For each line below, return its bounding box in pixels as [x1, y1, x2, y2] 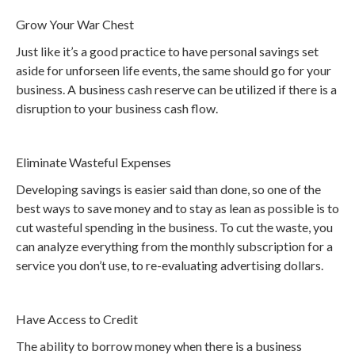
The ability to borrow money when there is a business [16, 338, 302, 353]
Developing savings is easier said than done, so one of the [16, 181, 321, 197]
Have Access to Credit [16, 311, 138, 326]
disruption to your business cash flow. [16, 101, 220, 116]
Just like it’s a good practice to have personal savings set [16, 44, 319, 59]
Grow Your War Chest [16, 17, 134, 32]
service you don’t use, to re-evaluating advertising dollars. [16, 258, 323, 273]
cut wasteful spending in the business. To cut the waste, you [16, 219, 333, 235]
